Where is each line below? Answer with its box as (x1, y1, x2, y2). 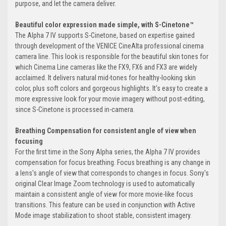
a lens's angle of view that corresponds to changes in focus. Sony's (15, 169, 209, 178)
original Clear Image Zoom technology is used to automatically (15, 180, 195, 188)
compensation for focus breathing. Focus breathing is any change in (15, 158, 210, 167)
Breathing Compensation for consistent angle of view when (15, 127, 196, 135)
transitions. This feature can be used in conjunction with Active (15, 201, 195, 209)
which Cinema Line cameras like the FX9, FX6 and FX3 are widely (15, 63, 197, 72)
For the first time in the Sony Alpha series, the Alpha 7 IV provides (15, 148, 200, 156)
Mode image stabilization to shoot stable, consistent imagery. (15, 211, 192, 220)
